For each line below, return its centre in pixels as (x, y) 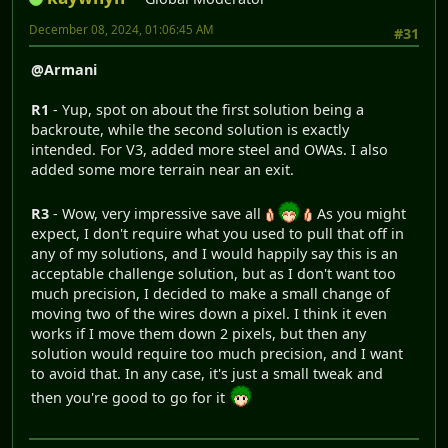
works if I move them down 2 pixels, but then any (198, 333)
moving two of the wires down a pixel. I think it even (209, 313)
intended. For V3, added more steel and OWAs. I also (209, 149)
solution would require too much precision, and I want (217, 353)
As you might (359, 213)
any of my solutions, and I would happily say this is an (214, 253)
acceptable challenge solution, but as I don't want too (213, 273)
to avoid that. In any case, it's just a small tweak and (207, 373)
